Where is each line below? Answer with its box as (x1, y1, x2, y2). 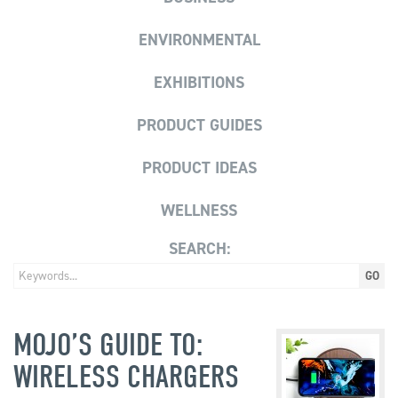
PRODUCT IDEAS (141, 156, 257, 179)
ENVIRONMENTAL (138, 28, 260, 51)
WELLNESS (161, 199, 237, 221)
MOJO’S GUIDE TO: (13, 325, 203, 363)
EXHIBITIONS (154, 71, 244, 93)
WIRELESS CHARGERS (13, 357, 239, 395)
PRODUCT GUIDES (136, 114, 262, 136)
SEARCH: (168, 237, 230, 259)
